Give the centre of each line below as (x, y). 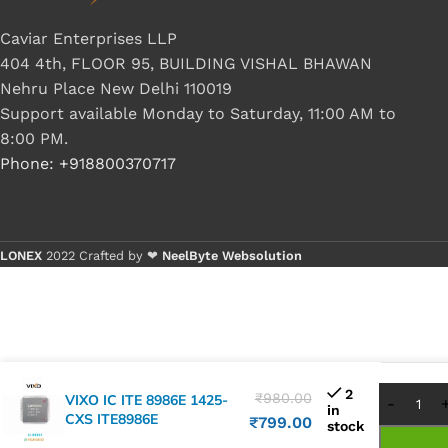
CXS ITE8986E (111, 418)
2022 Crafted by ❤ (104, 255)
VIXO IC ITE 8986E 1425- (146, 399)
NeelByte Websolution (232, 255)
